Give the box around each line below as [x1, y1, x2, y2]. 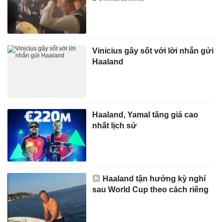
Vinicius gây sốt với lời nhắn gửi [92, 46, 214, 55]
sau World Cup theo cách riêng [92, 185, 209, 194]
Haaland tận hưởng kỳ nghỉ [103, 174, 206, 183]
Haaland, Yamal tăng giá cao [92, 110, 199, 119]
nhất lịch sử [92, 121, 137, 130]
